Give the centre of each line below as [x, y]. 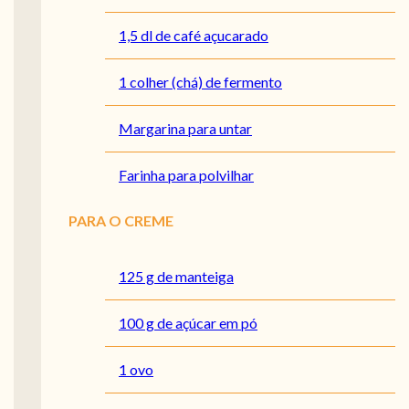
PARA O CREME [121, 221]
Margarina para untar [185, 129]
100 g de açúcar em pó [188, 323]
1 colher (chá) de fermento [200, 82]
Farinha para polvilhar [186, 175]
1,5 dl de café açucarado [194, 36]
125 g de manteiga [176, 277]
